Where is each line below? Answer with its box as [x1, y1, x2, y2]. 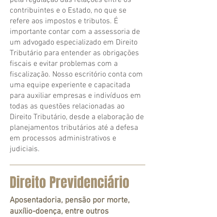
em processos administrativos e [10, 134, 116, 143]
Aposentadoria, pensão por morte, [10, 196, 130, 205]
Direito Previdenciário [10, 172, 129, 192]
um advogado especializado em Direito [10, 38, 138, 47]
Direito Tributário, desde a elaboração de [10, 112, 144, 122]
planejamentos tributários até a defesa [10, 123, 138, 133]
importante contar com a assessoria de [10, 27, 140, 37]
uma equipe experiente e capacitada [10, 80, 130, 90]
